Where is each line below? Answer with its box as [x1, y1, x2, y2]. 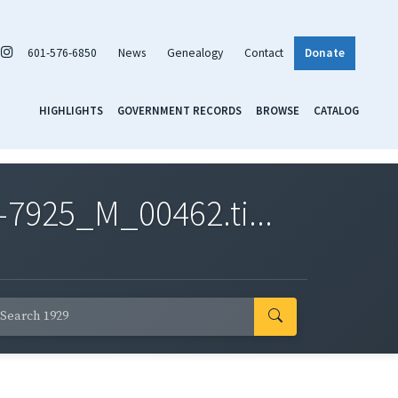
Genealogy [167, 44, 223, 60]
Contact [244, 44, 283, 60]
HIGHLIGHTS [39, 102, 103, 117]
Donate [305, 44, 345, 60]
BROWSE [256, 102, 299, 117]
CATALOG [314, 102, 359, 117]
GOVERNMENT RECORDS [117, 102, 242, 117]
